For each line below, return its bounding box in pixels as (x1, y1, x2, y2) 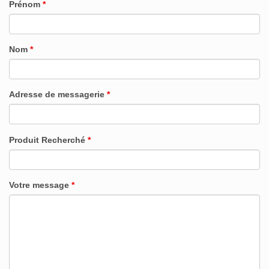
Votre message (9, 180, 71, 190)
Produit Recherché (9, 134, 88, 145)
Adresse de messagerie (9, 89, 107, 99)
